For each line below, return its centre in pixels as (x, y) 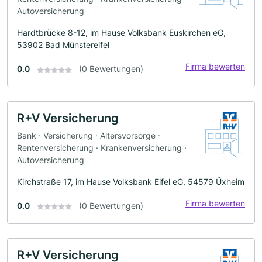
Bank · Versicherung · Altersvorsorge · (89, 135)
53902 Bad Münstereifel (63, 45)
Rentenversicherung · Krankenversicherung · (102, 147)
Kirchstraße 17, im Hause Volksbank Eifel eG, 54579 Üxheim (131, 181)
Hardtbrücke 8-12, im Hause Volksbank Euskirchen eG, (121, 33)
